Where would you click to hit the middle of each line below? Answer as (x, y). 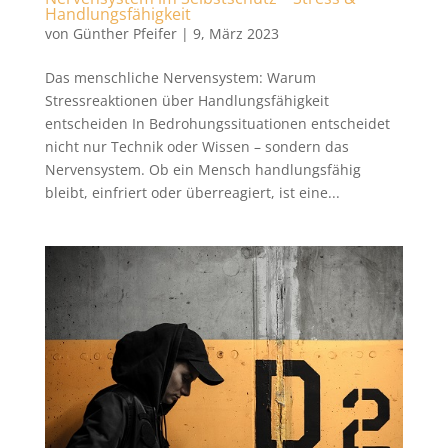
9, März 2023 (235, 33)
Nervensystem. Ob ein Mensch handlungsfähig (202, 169)
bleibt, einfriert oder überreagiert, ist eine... (192, 192)
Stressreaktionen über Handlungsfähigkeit (186, 100)
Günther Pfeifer (124, 33)
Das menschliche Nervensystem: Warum (180, 77)
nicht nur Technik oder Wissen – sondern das (196, 146)
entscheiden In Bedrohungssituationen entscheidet (217, 123)
